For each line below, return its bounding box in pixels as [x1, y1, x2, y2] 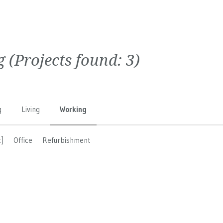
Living [21, 105, 40, 114]
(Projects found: [5, 49, 126, 70]
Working [60, 105, 87, 114]
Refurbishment [42, 135, 90, 145]
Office [13, 135, 32, 145]
